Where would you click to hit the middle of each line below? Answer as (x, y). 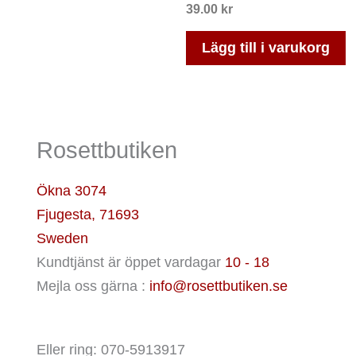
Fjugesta (64, 214)
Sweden (62, 238)
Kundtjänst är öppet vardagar (131, 262)
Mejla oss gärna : (93, 286)
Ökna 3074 (72, 190)
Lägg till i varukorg (266, 48)
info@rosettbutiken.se (219, 286)
